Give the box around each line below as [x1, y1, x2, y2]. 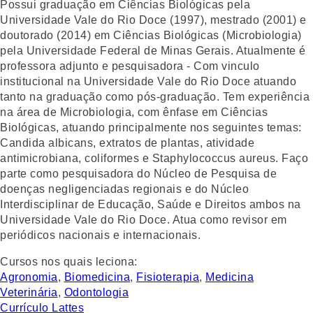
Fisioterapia [136, 270, 199, 283]
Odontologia [64, 286, 129, 298]
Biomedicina [64, 270, 130, 283]
